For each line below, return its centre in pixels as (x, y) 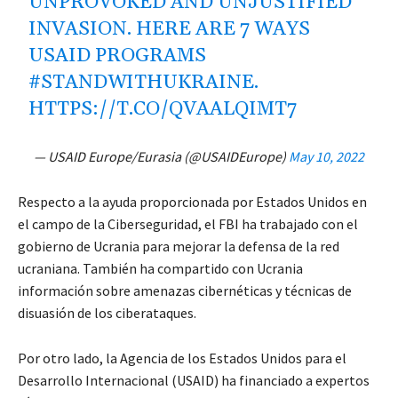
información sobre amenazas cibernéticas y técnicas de (185, 291)
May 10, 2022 (326, 157)
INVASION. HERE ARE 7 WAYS (170, 30)
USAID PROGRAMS (118, 56)
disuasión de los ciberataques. (107, 313)
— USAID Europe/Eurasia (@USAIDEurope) (161, 157)
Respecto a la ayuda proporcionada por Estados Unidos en (192, 202)
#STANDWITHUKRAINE (142, 83)
